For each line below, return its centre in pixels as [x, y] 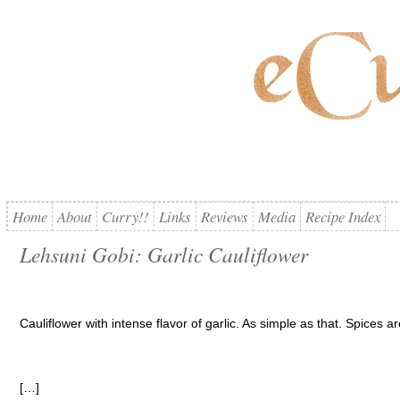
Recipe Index [342, 217]
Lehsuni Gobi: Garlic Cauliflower [163, 254]
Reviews [224, 217]
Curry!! [125, 217]
